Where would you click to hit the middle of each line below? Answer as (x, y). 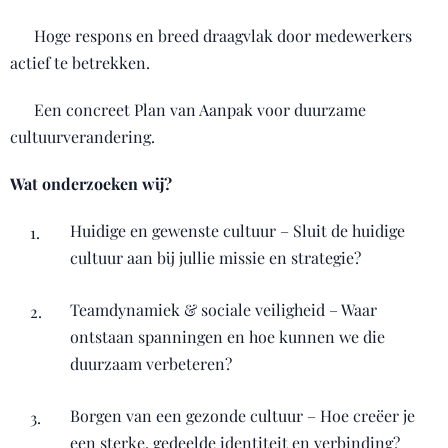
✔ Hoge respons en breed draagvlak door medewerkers (211, 35)
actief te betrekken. (80, 62)
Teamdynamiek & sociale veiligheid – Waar (223, 309)
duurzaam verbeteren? (151, 363)
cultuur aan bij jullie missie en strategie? (215, 257)
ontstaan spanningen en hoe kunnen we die (227, 336)
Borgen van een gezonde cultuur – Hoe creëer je (242, 415)
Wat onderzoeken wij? (91, 183)
